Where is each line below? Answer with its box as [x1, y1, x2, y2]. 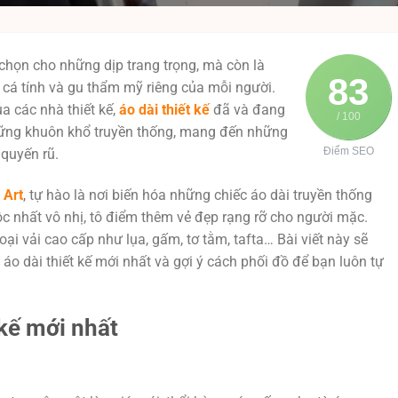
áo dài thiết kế [119, 101, 210, 118]
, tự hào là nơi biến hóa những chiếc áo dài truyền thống [23, 186, 372, 203]
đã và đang [210, 101, 285, 118]
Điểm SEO [322, 145, 374, 157]
